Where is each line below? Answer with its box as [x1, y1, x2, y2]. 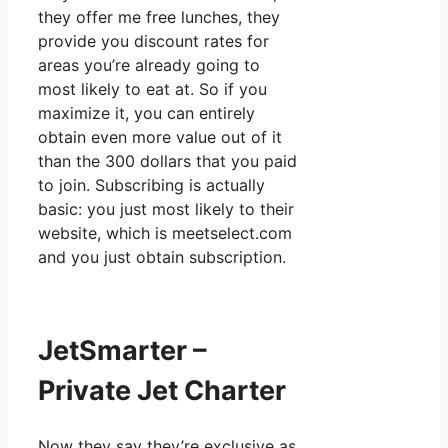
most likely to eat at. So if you [38, 78, 267, 99]
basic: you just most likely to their [38, 198, 294, 219]
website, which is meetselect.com [38, 222, 292, 243]
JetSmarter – [38, 334, 207, 368]
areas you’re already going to [38, 54, 260, 75]
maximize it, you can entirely [38, 102, 255, 123]
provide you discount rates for [38, 30, 269, 51]
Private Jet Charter [38, 374, 286, 408]
